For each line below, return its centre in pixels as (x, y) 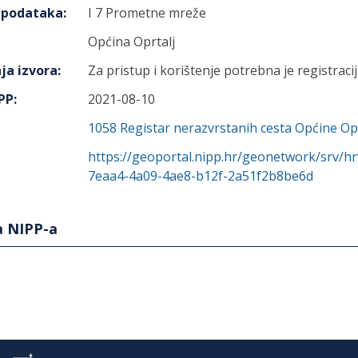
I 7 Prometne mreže (147, 13)
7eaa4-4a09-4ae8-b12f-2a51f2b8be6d (201, 176)
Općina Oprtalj (131, 42)
